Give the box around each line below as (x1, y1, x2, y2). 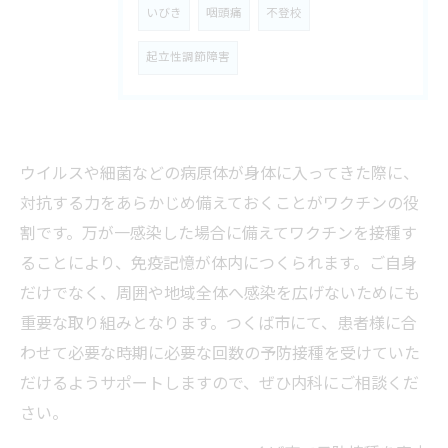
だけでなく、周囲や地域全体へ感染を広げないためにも (20, 281, 420, 308)
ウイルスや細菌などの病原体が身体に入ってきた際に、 (20, 161, 419, 188)
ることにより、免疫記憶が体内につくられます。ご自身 (20, 251, 417, 278)
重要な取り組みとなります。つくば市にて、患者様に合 (20, 311, 417, 338)
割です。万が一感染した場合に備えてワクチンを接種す (20, 221, 417, 248)
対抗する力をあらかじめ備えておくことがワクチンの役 (20, 191, 419, 218)
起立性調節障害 (146, 48, 230, 67)
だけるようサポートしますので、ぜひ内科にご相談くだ (20, 371, 419, 398)
